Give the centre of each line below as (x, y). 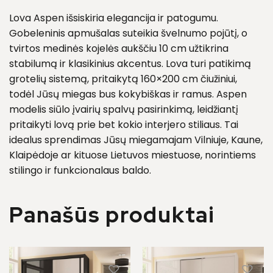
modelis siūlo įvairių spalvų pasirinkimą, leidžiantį (124, 110)
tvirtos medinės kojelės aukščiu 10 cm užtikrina (119, 49)
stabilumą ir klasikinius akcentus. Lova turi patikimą (130, 64)
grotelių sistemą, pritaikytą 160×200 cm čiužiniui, (123, 79)
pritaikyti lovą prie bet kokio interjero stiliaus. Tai (124, 125)
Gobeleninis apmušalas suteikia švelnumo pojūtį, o (128, 34)
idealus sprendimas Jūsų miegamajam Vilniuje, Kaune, (136, 140)
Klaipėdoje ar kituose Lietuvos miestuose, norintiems (133, 155)
